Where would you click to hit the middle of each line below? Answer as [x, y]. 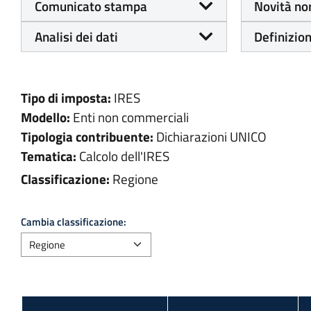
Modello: [45, 118]
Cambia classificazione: [74, 222]
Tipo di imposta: [66, 98]
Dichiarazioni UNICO [211, 137]
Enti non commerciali [131, 118]
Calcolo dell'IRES [124, 157]
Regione [135, 179]
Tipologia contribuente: [87, 137]
